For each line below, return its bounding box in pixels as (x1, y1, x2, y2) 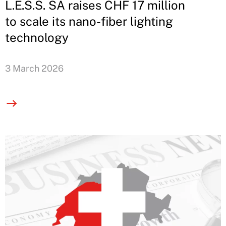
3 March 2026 (5, 63, 64, 74)
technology (5, 30, 69, 44)
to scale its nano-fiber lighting (5, 14, 173, 28)
